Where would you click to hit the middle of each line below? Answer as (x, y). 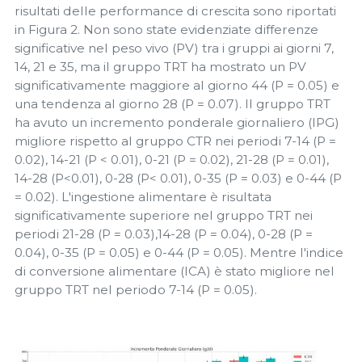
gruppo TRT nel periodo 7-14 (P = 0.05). (136, 290)
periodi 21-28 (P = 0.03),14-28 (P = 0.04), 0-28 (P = (164, 234)
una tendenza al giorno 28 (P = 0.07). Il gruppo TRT (173, 104)
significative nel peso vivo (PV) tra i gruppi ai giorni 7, (174, 48)
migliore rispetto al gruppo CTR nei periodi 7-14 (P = (175, 141)
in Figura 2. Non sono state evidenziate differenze (166, 30)
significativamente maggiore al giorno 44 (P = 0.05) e (177, 86)
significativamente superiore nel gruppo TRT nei (164, 216)
